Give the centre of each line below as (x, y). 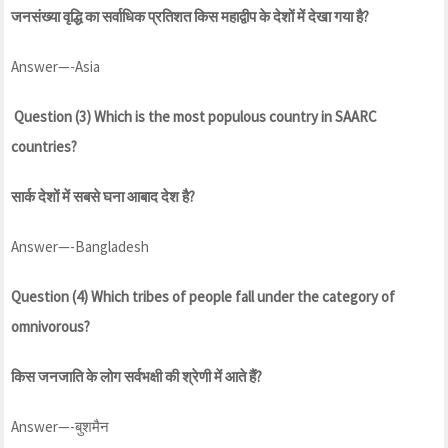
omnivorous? (50, 326)
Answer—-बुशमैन (60, 426)
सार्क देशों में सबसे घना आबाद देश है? (103, 196)
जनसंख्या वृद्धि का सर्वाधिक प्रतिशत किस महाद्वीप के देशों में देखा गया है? (190, 16)
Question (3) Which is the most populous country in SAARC (194, 116)
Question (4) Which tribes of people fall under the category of (203, 296)
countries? (44, 146)
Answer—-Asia (55, 66)
